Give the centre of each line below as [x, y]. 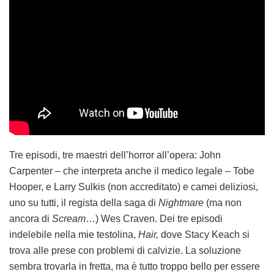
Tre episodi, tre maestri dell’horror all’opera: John [115, 155]
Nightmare [181, 203]
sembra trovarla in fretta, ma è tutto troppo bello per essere [135, 267]
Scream [69, 219]
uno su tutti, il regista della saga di [84, 203]
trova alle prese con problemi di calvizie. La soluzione [125, 251]
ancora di [31, 219]
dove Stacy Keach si [205, 235]
